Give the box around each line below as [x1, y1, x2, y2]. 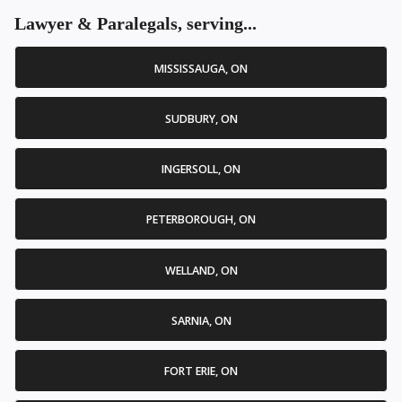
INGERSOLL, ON [162, 162, 240, 178]
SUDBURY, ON [164, 110, 238, 127]
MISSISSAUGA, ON [154, 60, 248, 76]
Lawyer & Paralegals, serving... [14, 13, 257, 34]
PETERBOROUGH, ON [146, 212, 256, 228]
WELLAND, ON [164, 262, 238, 278]
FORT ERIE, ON [164, 363, 238, 380]
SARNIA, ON [170, 312, 232, 328]
